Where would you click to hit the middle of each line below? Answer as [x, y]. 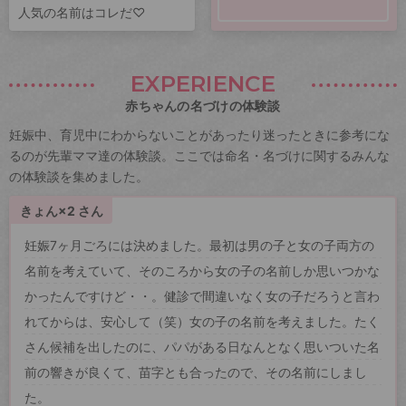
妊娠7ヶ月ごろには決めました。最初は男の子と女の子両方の [199, 245]
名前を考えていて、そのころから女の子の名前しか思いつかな [202, 270]
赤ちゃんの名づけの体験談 [203, 105]
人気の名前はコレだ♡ [82, 12]
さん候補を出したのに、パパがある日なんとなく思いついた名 [202, 346]
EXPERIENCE [203, 83]
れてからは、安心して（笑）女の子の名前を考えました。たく [202, 321]
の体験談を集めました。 [79, 176]
